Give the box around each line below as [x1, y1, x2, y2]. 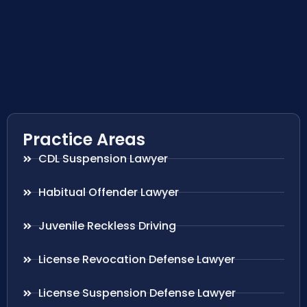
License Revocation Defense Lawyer [38, 251, 235, 267]
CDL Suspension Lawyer [38, 150, 168, 167]
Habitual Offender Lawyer [38, 184, 179, 200]
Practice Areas [23, 127, 145, 151]
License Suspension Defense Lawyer [38, 284, 236, 301]
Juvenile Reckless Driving [38, 217, 176, 234]
